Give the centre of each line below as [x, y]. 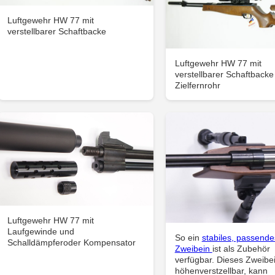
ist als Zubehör [241, 248]
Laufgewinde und [41, 232]
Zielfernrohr [197, 85]
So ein [188, 237]
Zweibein [193, 248]
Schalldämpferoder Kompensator [72, 243]
